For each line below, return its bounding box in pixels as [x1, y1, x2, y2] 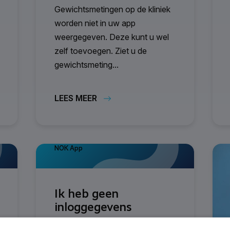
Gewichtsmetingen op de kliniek [54, 4, 170, 14]
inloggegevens [54, 199, 132, 214]
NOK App [54, 144, 83, 152]
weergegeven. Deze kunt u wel [54, 31, 169, 42]
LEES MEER [54, 93, 97, 103]
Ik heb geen [54, 186, 119, 201]
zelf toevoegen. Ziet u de [54, 45, 147, 56]
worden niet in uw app [54, 17, 136, 28]
